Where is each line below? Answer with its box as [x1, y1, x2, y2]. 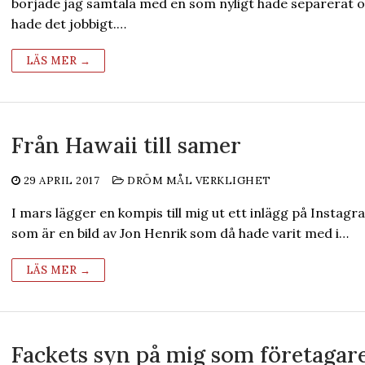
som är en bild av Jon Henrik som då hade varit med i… [11, 225, 349, 241]
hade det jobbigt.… [11, 15, 126, 32]
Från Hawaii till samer [11, 131, 241, 159]
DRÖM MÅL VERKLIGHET [124, 174, 271, 187]
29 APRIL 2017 [23, 174, 100, 187]
